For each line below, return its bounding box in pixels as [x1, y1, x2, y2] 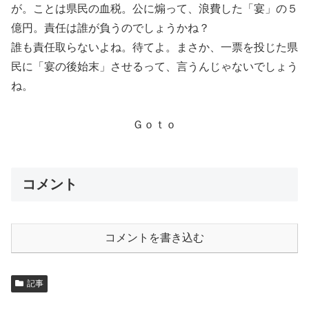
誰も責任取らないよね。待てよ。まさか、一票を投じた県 [11, 41, 298, 53]
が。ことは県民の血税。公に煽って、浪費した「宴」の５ [11, 3, 298, 14]
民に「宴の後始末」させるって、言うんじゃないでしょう [11, 61, 298, 72]
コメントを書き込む [105, 232, 204, 244]
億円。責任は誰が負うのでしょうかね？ [11, 22, 210, 34]
